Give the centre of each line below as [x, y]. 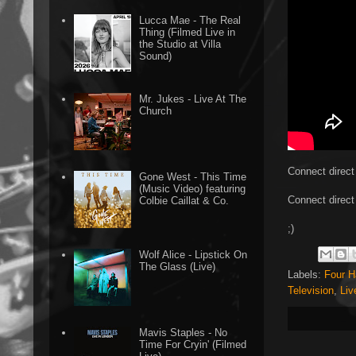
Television [311, 290]
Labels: [306, 274]
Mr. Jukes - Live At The [193, 99]
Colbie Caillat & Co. [184, 200]
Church [156, 110]
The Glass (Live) [178, 266]
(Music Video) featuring [193, 188]
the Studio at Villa [180, 44]
